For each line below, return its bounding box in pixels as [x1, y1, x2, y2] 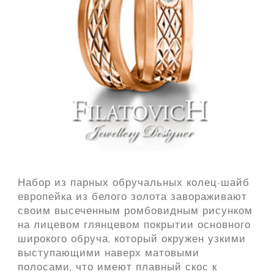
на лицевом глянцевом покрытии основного [17, 220, 251, 231]
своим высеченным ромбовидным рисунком [17, 206, 253, 217]
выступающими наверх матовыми [17, 248, 199, 259]
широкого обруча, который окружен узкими [17, 234, 246, 245]
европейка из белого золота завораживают [17, 192, 247, 203]
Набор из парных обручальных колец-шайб [17, 178, 250, 189]
